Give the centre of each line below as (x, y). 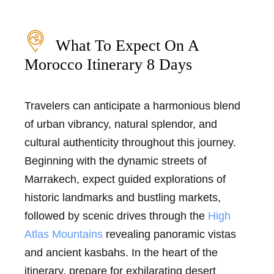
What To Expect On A (127, 45)
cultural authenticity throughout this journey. (130, 142)
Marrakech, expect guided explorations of (125, 179)
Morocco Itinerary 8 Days (108, 64)
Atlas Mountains (65, 234)
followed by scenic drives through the (116, 216)
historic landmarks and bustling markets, (123, 197)
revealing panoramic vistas (171, 234)
